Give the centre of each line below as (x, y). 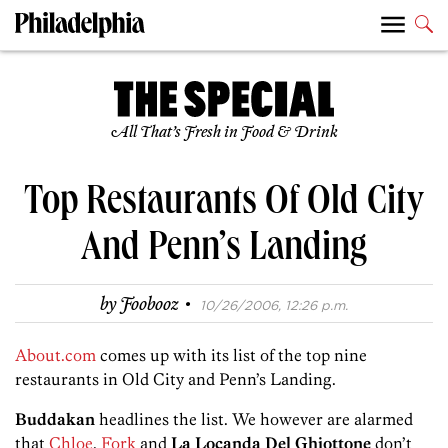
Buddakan (57, 419)
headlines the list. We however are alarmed (256, 419)
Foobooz (149, 305)
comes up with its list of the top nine (231, 355)
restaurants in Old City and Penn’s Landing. (175, 379)
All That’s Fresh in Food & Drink (224, 133)
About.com (55, 355)
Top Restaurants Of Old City (224, 205)
